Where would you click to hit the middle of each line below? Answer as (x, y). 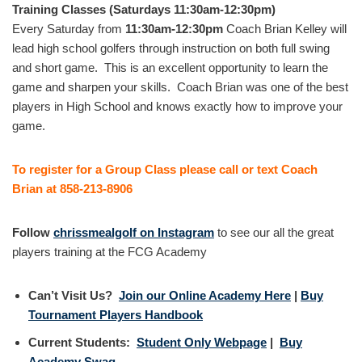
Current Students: (82, 342)
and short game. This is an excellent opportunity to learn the (170, 67)
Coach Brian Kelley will (285, 29)
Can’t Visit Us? (74, 295)
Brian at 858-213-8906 (72, 189)
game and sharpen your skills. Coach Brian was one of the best (180, 87)
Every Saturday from (69, 29)
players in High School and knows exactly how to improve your (177, 106)
